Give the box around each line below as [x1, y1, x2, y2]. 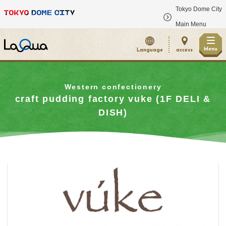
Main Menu [176, 21, 206, 28]
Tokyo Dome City [176, 6, 222, 13]
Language [137, 47, 163, 53]
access [176, 47, 193, 53]
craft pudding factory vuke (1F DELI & [15, 93, 211, 104]
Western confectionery [64, 82, 162, 91]
